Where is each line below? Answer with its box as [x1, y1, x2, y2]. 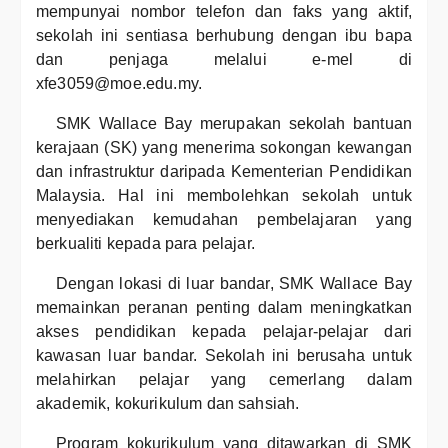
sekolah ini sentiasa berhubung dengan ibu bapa [36, 27, 412, 44]
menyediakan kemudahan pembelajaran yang [36, 211, 412, 228]
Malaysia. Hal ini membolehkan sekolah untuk [36, 187, 412, 204]
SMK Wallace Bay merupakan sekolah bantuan [56, 115, 412, 132]
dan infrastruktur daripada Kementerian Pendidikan [36, 163, 412, 180]
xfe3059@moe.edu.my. [36, 75, 203, 92]
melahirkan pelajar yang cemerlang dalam [36, 371, 412, 388]
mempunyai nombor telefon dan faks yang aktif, [36, 3, 412, 20]
